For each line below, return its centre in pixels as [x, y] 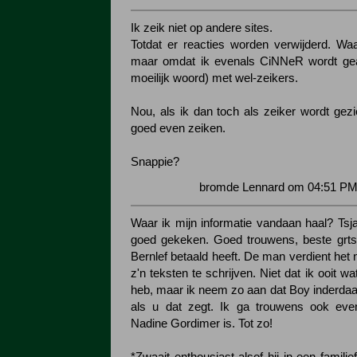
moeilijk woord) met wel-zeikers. [214, 78]
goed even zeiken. [178, 128]
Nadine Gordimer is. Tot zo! [202, 324]
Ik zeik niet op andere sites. [202, 28]
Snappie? [155, 162]
